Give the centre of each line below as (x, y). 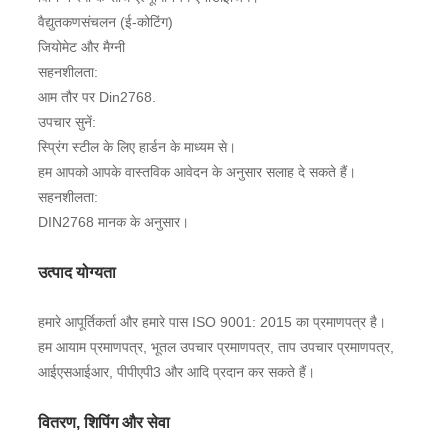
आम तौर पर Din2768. (96, 96)
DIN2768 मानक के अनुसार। (113, 221)
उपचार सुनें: (66, 121)
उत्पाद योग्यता (76, 272)
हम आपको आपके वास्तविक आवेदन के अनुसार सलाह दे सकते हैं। (196, 171)
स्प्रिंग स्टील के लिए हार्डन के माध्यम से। (136, 146)
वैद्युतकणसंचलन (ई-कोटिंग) (105, 21)
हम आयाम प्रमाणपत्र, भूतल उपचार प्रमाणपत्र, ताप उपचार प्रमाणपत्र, (215, 346)
